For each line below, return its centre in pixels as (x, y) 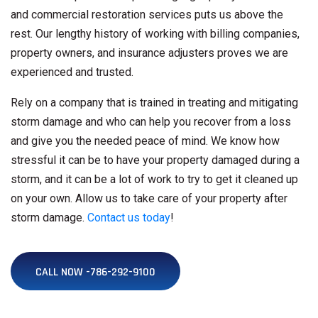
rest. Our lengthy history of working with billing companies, (155, 34)
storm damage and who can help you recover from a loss (151, 122)
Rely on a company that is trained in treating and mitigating (154, 103)
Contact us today (129, 218)
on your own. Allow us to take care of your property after (149, 199)
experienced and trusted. (72, 72)
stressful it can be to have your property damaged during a (155, 160)
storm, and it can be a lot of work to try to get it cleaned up (154, 180)
